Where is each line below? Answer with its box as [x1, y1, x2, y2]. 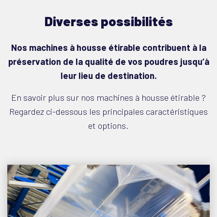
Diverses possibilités [44, 13, 173, 29]
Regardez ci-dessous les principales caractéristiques [9, 106, 208, 117]
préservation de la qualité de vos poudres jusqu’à [8, 56, 209, 67]
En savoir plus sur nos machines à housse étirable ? [11, 92, 206, 103]
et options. [88, 120, 129, 131]
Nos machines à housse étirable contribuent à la [11, 42, 206, 53]
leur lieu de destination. [60, 70, 157, 81]
